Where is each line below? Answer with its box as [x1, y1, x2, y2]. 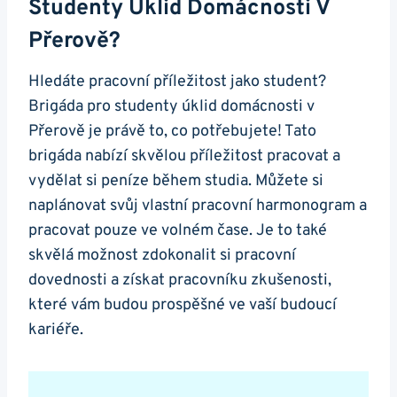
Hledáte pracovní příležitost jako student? [28, 71, 326, 92]
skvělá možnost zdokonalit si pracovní [28, 245, 296, 266]
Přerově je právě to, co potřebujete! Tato [28, 121, 316, 142]
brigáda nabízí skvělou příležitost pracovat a [28, 145, 340, 167]
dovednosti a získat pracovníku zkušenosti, [28, 269, 331, 291]
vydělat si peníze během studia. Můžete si [28, 170, 323, 191]
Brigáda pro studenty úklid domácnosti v [28, 96, 315, 117]
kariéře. [28, 319, 83, 340]
